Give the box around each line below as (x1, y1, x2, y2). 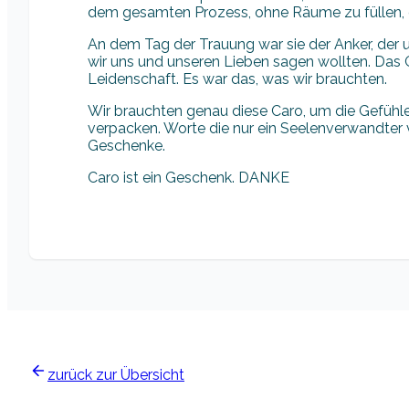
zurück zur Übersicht (47, 365, 184, 383)
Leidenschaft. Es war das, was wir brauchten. (88, 69, 387, 88)
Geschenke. (88, 136, 165, 154)
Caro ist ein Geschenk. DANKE (88, 168, 289, 186)
